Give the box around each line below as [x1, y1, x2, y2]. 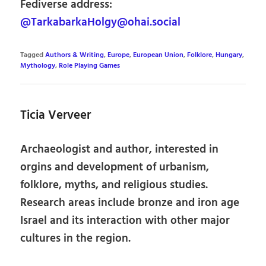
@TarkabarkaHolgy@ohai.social [20, 14, 181, 32]
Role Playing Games [59, 61, 121, 72]
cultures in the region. [20, 229, 131, 248]
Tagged [20, 50, 44, 61]
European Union [133, 50, 184, 61]
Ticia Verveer [20, 105, 91, 125]
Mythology [20, 61, 56, 72]
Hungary [216, 50, 243, 61]
